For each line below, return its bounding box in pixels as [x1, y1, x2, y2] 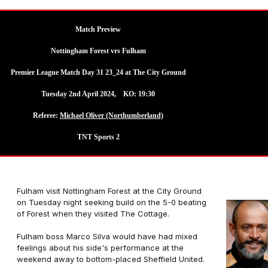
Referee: [33, 111, 60, 120]
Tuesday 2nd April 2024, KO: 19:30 [41, 90, 155, 98]
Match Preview [75, 25, 121, 33]
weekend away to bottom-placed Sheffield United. [17, 254, 205, 264]
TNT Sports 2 [77, 133, 120, 141]
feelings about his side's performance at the [17, 243, 184, 252]
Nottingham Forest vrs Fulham [50, 47, 146, 55]
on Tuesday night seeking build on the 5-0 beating [17, 197, 206, 207]
